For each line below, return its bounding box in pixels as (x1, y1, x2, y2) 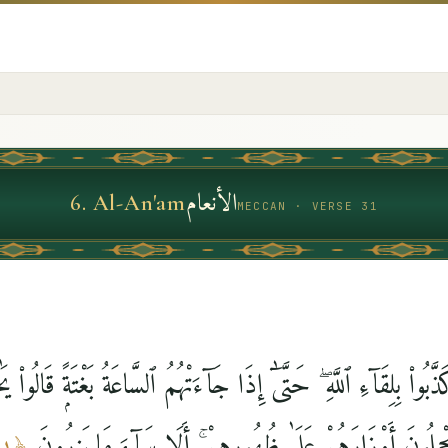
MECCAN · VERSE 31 (236, 199, 379, 213)
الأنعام (185, 183, 237, 225)
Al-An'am (92, 190, 186, 216)
